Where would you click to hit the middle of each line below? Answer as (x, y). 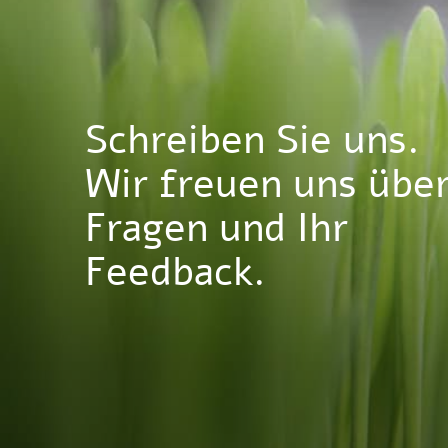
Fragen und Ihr (216, 227)
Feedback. (175, 271)
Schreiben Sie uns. (252, 139)
